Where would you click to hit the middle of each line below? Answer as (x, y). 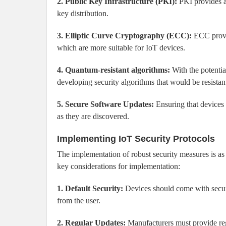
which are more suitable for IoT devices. (121, 48)
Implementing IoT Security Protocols (136, 139)
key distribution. (83, 14)
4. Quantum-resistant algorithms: (114, 70)
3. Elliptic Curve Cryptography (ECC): (124, 36)
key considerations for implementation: (119, 166)
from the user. (79, 201)
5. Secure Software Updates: (105, 104)
